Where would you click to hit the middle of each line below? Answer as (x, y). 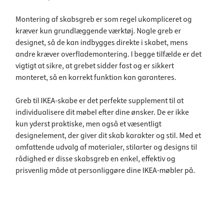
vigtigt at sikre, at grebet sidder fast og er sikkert (95, 66)
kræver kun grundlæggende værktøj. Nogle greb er (98, 31)
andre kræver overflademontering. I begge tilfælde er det (108, 54)
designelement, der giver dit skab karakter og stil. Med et (108, 136)
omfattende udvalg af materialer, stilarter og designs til (106, 147)
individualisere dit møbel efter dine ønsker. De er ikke (102, 112)
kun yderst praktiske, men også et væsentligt (88, 124)
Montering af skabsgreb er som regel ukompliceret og (104, 19)
